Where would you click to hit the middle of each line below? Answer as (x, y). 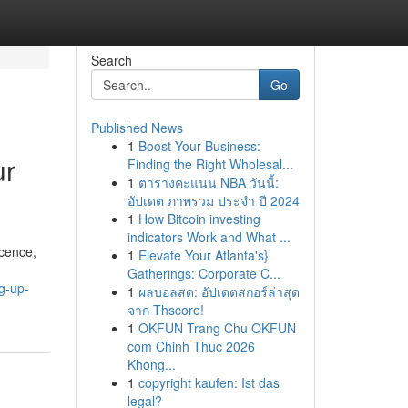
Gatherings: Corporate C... (204, 273)
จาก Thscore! (165, 310)
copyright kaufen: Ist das (209, 382)
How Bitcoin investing (199, 219)
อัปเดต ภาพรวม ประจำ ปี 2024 (213, 200)
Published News (137, 127)
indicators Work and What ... (209, 237)
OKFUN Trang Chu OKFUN (217, 328)
